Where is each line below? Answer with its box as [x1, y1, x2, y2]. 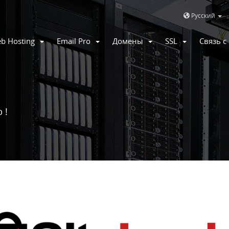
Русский [189, 11, 217, 20]
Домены [112, 36, 147, 47]
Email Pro [57, 36, 95, 47]
